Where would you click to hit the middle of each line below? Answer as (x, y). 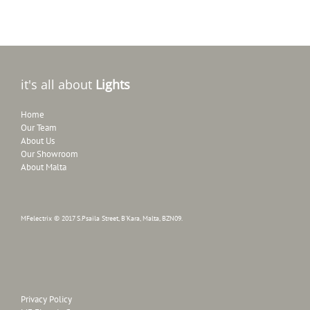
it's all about (58, 85)
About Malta (44, 167)
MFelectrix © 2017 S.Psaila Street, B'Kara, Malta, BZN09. (102, 218)
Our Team (39, 127)
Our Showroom (49, 154)
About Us (38, 140)
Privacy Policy (46, 299)
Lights (113, 85)
